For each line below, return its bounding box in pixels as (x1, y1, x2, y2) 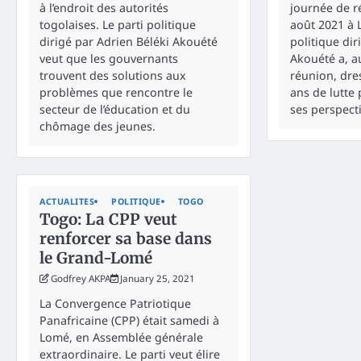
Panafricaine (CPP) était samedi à (39, 312, 219, 328)
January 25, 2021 (120, 272, 195, 284)
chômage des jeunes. (39, 118, 156, 134)
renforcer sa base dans (39, 228, 212, 248)
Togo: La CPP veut (39, 209, 177, 229)
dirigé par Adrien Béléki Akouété (39, 33, 218, 49)
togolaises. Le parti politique (39, 16, 196, 32)
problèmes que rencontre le (39, 84, 193, 100)
